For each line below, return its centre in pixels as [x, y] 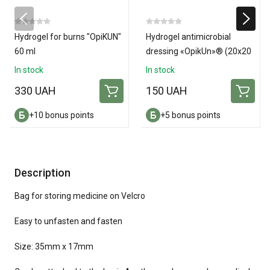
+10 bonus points [61, 115]
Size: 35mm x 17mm [54, 247]
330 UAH [35, 91]
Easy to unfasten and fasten [68, 221]
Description [42, 173]
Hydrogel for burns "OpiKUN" [68, 37]
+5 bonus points [190, 115]
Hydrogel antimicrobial [188, 37]
